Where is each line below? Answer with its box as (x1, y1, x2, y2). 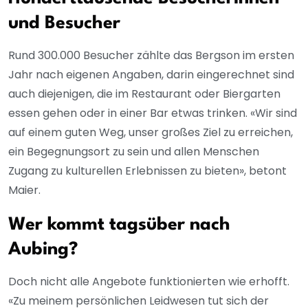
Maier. (8, 182, 43, 199)
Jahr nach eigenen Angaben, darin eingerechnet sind (8, 67, 294, 83)
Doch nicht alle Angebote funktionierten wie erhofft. (8, 274, 289, 290)
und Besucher (8, 14, 120, 33)
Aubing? (8, 241, 78, 259)
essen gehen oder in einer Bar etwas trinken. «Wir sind (8, 105, 297, 122)
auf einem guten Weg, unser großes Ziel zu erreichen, (8, 124, 293, 141)
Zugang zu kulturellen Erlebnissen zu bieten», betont (8, 163, 287, 179)
